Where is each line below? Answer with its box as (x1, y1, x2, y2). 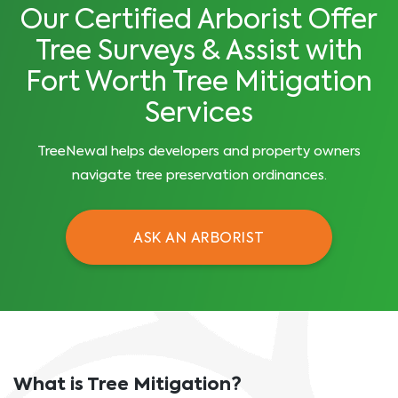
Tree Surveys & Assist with (36, 39, 362, 66)
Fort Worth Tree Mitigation (26, 70, 372, 97)
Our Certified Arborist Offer (20, 8, 378, 35)
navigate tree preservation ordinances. (71, 169, 327, 182)
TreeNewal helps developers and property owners (37, 145, 361, 158)
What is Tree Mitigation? (13, 376, 242, 394)
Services (145, 101, 253, 128)
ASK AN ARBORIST (133, 232, 265, 246)
